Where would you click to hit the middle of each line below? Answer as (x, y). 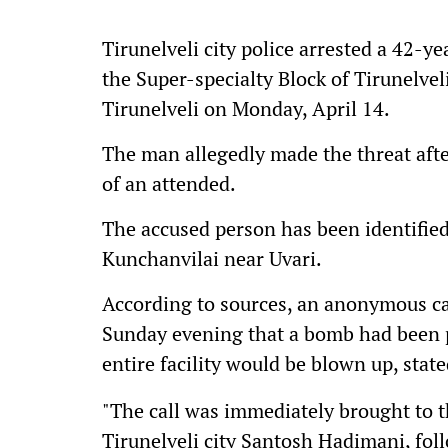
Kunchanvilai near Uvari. (212, 258)
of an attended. (169, 183)
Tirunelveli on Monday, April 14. (246, 108)
